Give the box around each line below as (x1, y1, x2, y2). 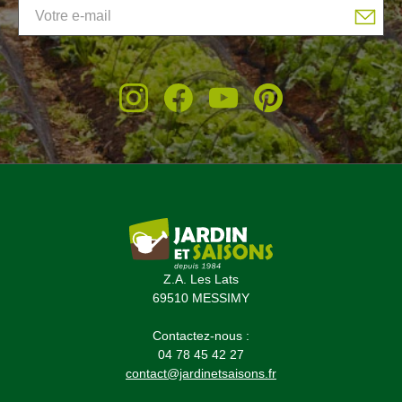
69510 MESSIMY (153, 291, 249, 306)
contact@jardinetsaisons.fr (126, 366, 276, 381)
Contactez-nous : (153, 328, 249, 344)
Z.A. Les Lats (163, 272, 239, 287)
